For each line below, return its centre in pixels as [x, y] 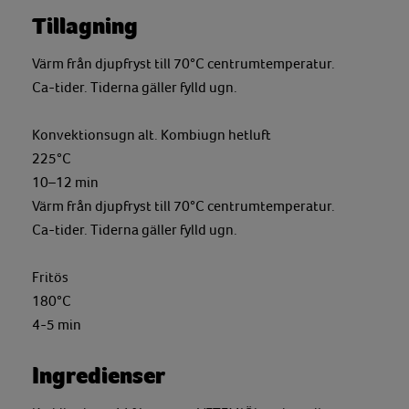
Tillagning [85, 26]
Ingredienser [99, 376]
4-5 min [57, 325]
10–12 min [65, 183]
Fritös [50, 278]
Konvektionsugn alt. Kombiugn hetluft [152, 135]
